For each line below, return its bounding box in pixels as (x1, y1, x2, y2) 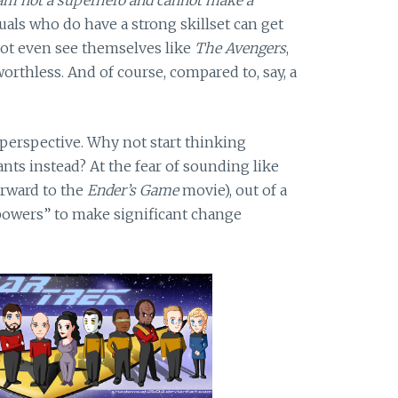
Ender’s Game (86, 181, 179, 200)
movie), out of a (178, 181, 287, 200)
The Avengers (194, 38, 286, 57)
